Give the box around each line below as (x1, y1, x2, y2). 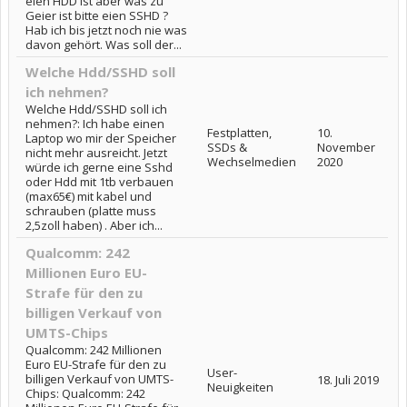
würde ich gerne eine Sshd (25, 159, 173, 175)
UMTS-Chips (25, 323, 108, 342)
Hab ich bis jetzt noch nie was (25, 22, 187, 38)
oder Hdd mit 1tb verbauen (25, 174, 174, 190)
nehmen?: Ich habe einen (25, 115, 164, 132)
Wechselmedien (207, 154, 296, 170)
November (317, 139, 375, 155)
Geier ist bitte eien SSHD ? (25, 7, 168, 24)
